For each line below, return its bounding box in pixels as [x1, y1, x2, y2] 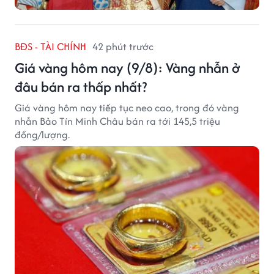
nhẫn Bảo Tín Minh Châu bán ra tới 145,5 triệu [15, 113, 220, 128]
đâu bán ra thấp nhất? [15, 76, 147, 97]
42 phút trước [92, 39, 154, 54]
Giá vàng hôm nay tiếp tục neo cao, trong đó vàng [15, 100, 239, 115]
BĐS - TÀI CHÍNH [15, 39, 86, 54]
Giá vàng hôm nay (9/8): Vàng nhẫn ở [15, 57, 240, 78]
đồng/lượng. [15, 127, 70, 142]
